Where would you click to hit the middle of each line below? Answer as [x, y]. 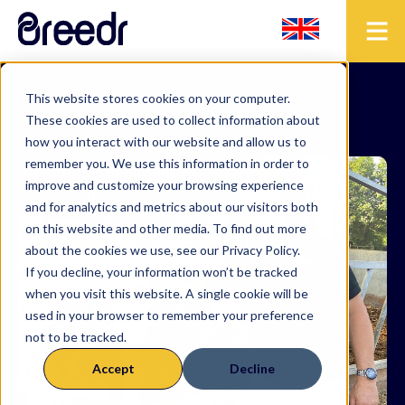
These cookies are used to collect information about [173, 120]
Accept [113, 369]
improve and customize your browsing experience [165, 185]
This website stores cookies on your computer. [158, 98]
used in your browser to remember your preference [170, 315]
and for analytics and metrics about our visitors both [172, 207]
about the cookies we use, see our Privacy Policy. [163, 250]
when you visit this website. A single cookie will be [167, 293]
